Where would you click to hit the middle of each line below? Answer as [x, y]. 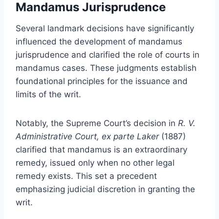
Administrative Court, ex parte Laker [87, 136]
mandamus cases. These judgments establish [106, 68]
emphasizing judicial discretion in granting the [105, 189]
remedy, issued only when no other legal [95, 163]
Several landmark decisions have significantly [105, 28]
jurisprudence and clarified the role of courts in [108, 55]
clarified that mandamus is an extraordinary [101, 149]
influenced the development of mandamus [99, 41]
